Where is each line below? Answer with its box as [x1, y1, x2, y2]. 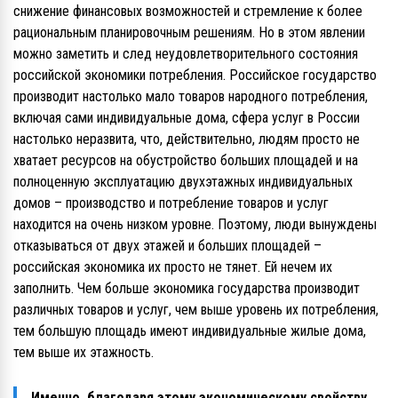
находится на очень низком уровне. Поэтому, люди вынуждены [13, 215, 377, 233]
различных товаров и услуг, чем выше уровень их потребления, [13, 300, 378, 318]
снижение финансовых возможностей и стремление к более [13, 2, 362, 20]
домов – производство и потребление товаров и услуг [13, 194, 329, 211]
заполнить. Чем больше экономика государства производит [13, 279, 360, 297]
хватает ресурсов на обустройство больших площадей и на [13, 151, 358, 169]
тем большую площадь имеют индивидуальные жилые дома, [13, 322, 366, 339]
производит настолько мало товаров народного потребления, [13, 87, 368, 105]
